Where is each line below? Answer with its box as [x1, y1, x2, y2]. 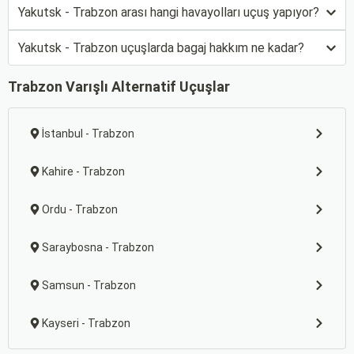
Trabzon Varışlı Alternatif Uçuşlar [8, 78, 230, 95]
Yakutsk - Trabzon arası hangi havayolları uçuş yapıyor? [18, 5, 319, 20]
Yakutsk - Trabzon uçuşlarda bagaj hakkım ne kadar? [18, 40, 304, 55]
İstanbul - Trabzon [42, 127, 134, 140]
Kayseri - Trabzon [42, 317, 130, 330]
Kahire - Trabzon [42, 165, 125, 178]
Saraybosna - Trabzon [42, 241, 154, 254]
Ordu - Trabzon [42, 203, 118, 216]
